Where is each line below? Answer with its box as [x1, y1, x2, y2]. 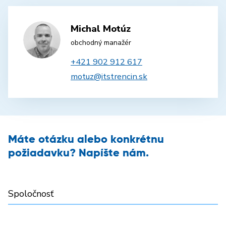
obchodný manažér [71, 38, 131, 48]
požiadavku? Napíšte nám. [8, 148, 149, 159]
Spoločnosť [8, 188, 53, 200]
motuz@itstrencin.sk [71, 71, 147, 83]
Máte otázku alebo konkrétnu [8, 134, 164, 146]
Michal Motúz [71, 22, 131, 36]
